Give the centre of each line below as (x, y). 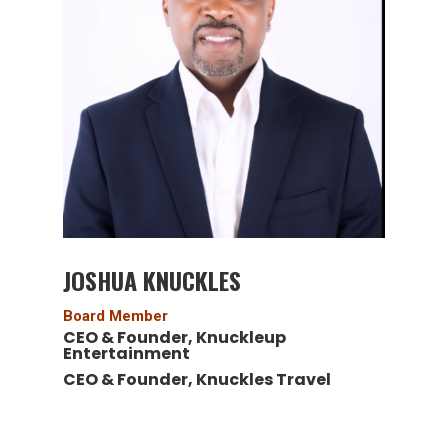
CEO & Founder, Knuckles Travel (196, 379)
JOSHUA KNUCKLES (151, 280)
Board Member (115, 316)
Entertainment (126, 353)
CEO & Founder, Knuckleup (174, 337)
